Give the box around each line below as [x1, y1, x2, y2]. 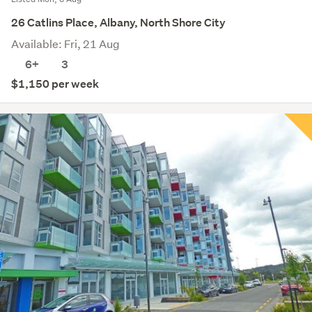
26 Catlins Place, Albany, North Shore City [11, 15, 226, 30]
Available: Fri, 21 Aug [11, 36, 120, 51]
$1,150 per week [11, 76, 99, 91]
